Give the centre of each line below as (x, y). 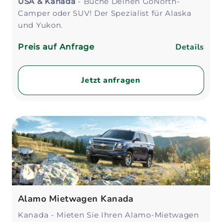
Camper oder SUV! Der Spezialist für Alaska (105, 13)
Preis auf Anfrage (56, 47)
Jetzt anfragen (111, 80)
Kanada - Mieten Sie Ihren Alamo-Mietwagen (109, 215)
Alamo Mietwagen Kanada (76, 199)
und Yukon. (41, 25)
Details (190, 47)
